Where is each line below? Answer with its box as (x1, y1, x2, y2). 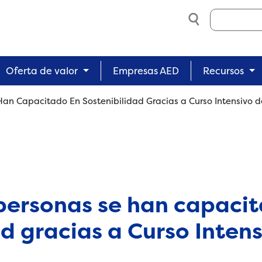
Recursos (203, 64, 244, 77)
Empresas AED (113, 64, 179, 77)
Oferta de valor (6, 64, 78, 77)
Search (209, 9, 239, 20)
